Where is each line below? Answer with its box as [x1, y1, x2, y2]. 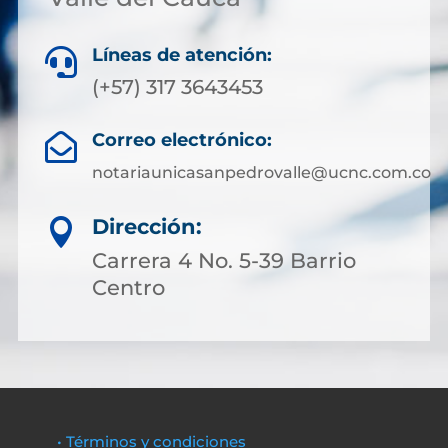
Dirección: [92, 214, 202, 239]
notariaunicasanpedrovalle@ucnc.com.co [91, 163, 431, 182]
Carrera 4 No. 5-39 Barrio [92, 248, 356, 273]
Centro [92, 275, 165, 300]
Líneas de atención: [92, 44, 272, 66]
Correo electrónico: [91, 129, 272, 151]
